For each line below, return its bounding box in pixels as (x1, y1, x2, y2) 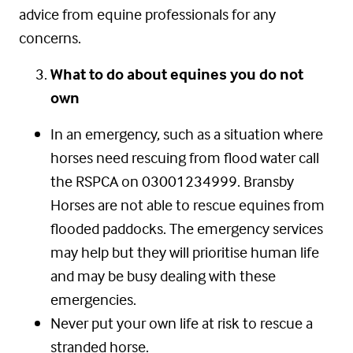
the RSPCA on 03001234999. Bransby (50, 171, 294, 191)
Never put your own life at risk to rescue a (50, 313, 313, 333)
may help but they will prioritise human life (50, 242, 319, 262)
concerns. (19, 28, 81, 48)
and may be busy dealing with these (50, 266, 276, 286)
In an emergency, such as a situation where (50, 124, 323, 144)
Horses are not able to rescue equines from (50, 195, 325, 215)
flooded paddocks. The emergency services (50, 218, 323, 239)
